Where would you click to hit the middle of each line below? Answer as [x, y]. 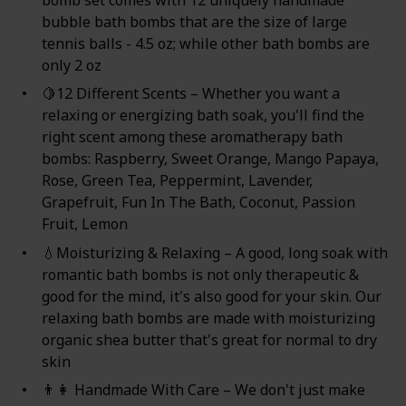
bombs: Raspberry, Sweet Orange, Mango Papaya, [210, 159]
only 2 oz [76, 66]
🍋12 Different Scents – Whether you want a [190, 94]
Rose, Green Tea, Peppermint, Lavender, [177, 181]
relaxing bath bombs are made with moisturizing [208, 318]
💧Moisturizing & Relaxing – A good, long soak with [214, 252]
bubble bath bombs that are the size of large [194, 22]
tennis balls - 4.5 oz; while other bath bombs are [205, 44]
